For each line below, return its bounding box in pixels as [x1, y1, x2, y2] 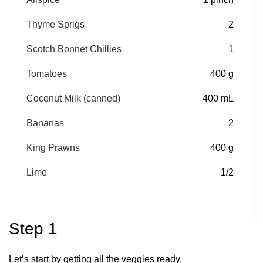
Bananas [26, 117, 64, 128]
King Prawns [26, 142, 80, 153]
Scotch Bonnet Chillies [26, 43, 122, 54]
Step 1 [9, 219, 58, 238]
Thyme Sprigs [26, 19, 85, 29]
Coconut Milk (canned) [26, 93, 120, 103]
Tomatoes [26, 68, 67, 79]
